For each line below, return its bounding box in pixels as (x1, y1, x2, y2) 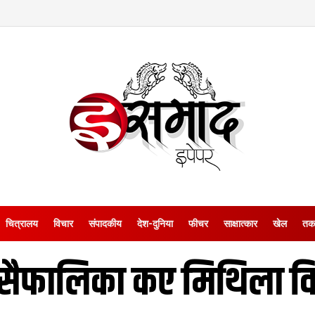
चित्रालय (5, 218, 38, 229)
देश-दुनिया (136, 218, 173, 229)
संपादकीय (88, 218, 122, 229)
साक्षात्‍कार (223, 218, 257, 229)
